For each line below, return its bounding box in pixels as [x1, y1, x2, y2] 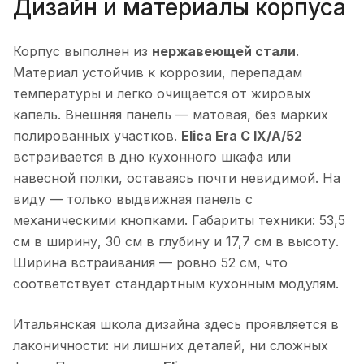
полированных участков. [13, 128, 181, 145]
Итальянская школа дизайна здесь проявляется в [13, 316, 339, 333]
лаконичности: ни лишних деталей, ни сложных [13, 337, 328, 354]
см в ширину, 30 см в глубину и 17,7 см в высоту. [13, 233, 339, 250]
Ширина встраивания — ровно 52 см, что [13, 254, 288, 271]
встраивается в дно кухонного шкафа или [13, 149, 291, 166]
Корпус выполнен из [13, 43, 152, 60]
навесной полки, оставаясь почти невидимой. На [13, 170, 340, 187]
